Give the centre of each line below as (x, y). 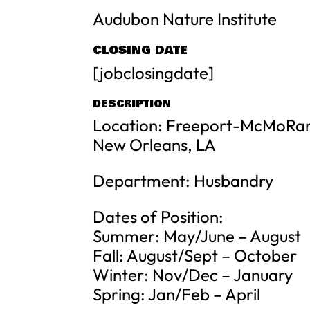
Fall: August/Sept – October (195, 255)
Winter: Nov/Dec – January (193, 275)
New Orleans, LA (155, 145)
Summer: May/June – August (197, 236)
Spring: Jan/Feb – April (177, 294)
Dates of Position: (158, 217)
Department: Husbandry (183, 181)
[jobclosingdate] (154, 73)
